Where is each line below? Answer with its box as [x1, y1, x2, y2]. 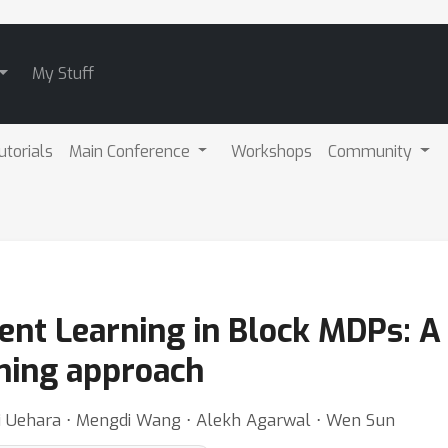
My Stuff [31, 63, 94, 84]
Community [328, 140, 417, 162]
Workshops [231, 140, 313, 162]
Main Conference [68, 140, 194, 162]
